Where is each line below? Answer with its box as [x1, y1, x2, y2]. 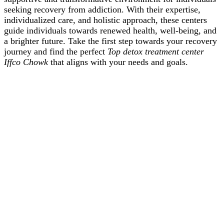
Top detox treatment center [107, 46, 204, 57]
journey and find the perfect [4, 46, 107, 57]
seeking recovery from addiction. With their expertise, [4, 4, 200, 15]
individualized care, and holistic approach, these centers [4, 15, 207, 25]
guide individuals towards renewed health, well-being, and [4, 25, 216, 36]
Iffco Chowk [4, 57, 48, 67]
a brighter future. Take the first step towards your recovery [4, 36, 217, 46]
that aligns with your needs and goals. [48, 57, 188, 67]
